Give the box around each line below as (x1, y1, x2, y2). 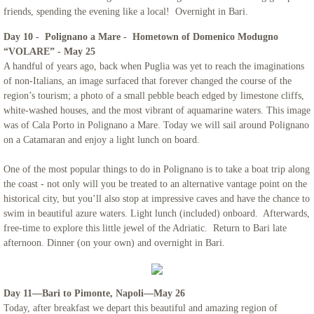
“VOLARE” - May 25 (4, 46, 95, 57)
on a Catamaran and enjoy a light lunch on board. (4, 135, 203, 145)
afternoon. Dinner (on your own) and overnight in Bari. (4, 238, 225, 248)
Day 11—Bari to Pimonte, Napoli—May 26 (4, 288, 185, 299)
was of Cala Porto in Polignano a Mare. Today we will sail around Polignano (4, 120, 309, 130)
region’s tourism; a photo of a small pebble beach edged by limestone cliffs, (4, 90, 304, 101)
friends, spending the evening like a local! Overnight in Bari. (4, 6, 251, 17)
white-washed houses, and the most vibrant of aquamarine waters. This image (4, 105, 310, 116)
